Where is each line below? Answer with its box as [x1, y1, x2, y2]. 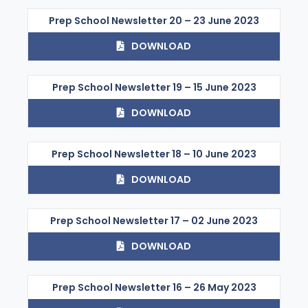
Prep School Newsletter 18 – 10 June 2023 [52, 146, 256, 161]
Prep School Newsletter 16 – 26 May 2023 [52, 280, 256, 294]
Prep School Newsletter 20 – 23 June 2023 [49, 13, 259, 27]
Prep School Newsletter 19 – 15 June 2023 [52, 80, 256, 94]
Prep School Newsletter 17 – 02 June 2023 [50, 213, 258, 228]
